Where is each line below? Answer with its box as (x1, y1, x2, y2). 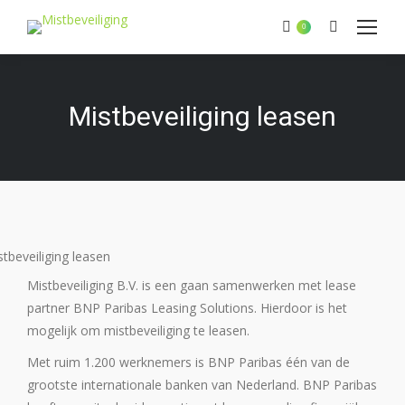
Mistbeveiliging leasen (69, 99, 336, 132)
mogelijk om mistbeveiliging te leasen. (27, 322, 253, 339)
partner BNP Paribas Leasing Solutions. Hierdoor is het (27, 299, 347, 316)
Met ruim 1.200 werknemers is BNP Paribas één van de (27, 353, 350, 371)
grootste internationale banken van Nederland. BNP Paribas (27, 376, 377, 393)
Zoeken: (328, 22, 375, 39)
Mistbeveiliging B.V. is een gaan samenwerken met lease (27, 277, 356, 294)
